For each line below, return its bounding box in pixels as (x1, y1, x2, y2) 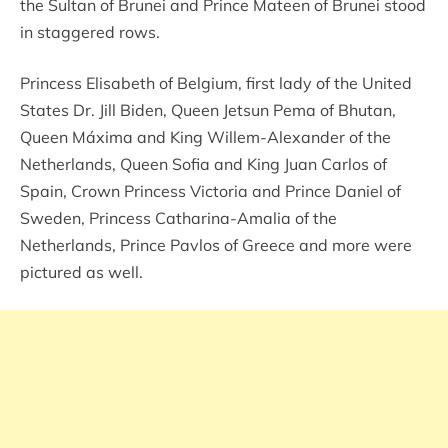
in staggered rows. (20, 21, 160, 42)
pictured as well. (20, 261, 143, 282)
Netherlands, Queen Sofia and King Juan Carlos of (20, 153, 387, 174)
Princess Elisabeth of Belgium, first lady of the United (20, 72, 412, 93)
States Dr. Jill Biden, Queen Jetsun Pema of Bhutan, (20, 99, 396, 120)
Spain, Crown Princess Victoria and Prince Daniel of (20, 180, 401, 201)
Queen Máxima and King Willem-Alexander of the (20, 126, 391, 147)
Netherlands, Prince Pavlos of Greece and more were (20, 234, 412, 255)
